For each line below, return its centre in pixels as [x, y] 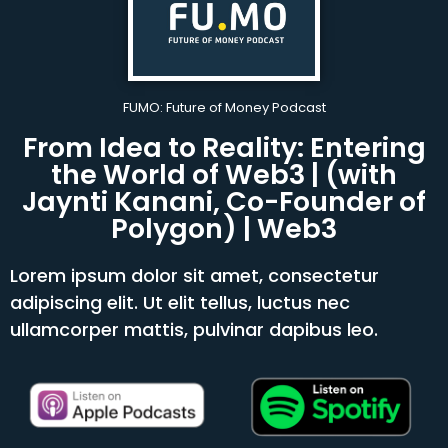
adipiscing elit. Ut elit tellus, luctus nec [180, 302]
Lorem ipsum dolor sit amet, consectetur [194, 275]
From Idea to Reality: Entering [224, 147]
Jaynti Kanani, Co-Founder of [224, 201]
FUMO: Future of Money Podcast [224, 107]
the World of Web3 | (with [224, 174]
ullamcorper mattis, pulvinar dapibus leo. [194, 329]
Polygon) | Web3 [224, 228]
